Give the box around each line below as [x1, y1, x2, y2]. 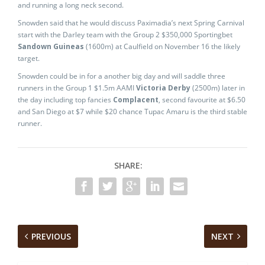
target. [18, 53, 40, 63]
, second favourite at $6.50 [159, 95, 245, 105]
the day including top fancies [18, 95, 113, 105]
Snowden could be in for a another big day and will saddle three [18, 71, 225, 81]
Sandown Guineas [18, 41, 84, 51]
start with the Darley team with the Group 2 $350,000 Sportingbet [18, 30, 232, 40]
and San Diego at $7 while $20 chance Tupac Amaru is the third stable [18, 106, 247, 117]
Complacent [113, 95, 159, 105]
